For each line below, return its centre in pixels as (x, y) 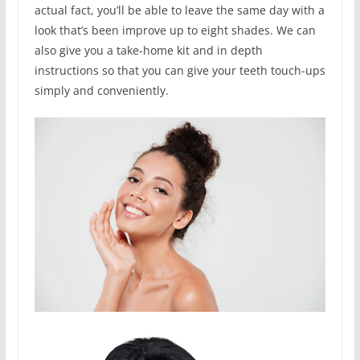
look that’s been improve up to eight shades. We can (175, 31)
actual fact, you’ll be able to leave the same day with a (179, 10)
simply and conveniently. (101, 91)
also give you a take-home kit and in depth (148, 51)
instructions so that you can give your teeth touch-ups (180, 71)
